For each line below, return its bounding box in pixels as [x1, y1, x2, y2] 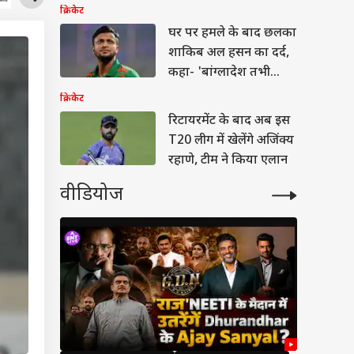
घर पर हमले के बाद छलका [168, 25, 296, 42]
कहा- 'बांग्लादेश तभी [168, 65, 270, 81]
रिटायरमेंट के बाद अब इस [168, 113, 290, 130]
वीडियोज [60, 183, 123, 208]
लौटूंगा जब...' [168, 85, 232, 101]
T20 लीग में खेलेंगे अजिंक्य [168, 133, 294, 149]
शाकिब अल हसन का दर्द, [168, 45, 289, 62]
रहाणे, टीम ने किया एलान [168, 153, 288, 169]
